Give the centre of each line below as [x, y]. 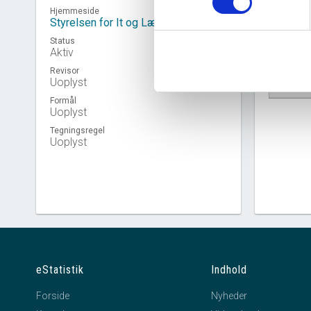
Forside [53, 296]
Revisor [65, 71]
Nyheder [229, 296]
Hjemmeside [75, 11]
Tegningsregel [77, 131]
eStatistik [60, 270]
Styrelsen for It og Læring [112, 23]
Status [62, 41]
